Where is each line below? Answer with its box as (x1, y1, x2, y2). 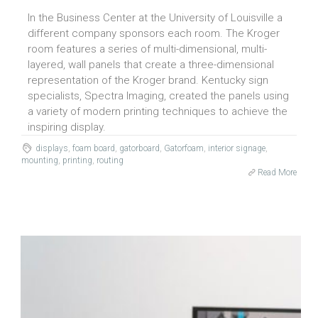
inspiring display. (28, 120, 106, 133)
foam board (72, 143, 115, 153)
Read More (258, 167, 297, 177)
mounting (21, 155, 58, 165)
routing (97, 155, 124, 165)
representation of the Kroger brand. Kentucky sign (28, 73, 268, 87)
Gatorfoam (163, 143, 204, 153)
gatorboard (119, 143, 160, 153)
